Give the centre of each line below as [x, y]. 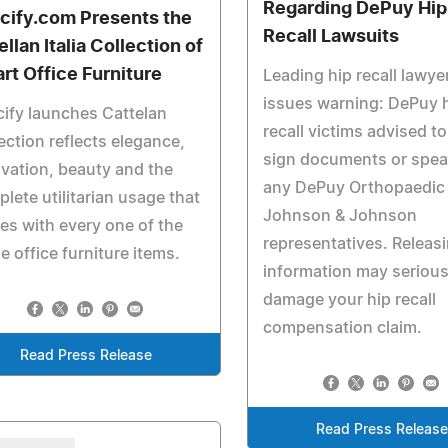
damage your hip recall [350, 300]
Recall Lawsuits [331, 37]
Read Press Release [86, 356]
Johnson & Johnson [340, 216]
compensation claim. [343, 328]
